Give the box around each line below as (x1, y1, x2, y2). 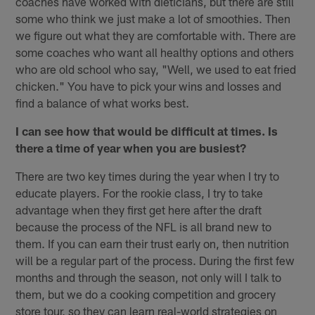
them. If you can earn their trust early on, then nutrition (15, 236, 290, 251)
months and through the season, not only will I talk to (15, 270, 282, 285)
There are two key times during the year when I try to (15, 169, 280, 184)
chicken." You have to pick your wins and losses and (15, 79, 282, 94)
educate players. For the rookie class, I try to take (15, 186, 264, 200)
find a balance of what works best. (15, 96, 190, 110)
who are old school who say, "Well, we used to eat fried (15, 62, 297, 77)
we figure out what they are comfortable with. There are (15, 28, 297, 43)
